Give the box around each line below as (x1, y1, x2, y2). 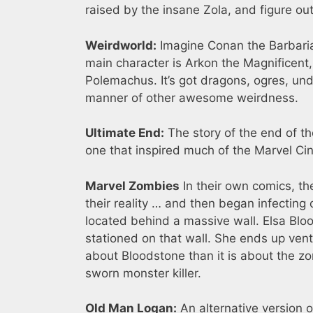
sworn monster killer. (85, 265, 201, 280)
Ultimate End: (85, 126, 164, 140)
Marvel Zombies (85, 178, 180, 193)
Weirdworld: (85, 38, 156, 52)
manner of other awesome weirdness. (85, 90, 298, 105)
